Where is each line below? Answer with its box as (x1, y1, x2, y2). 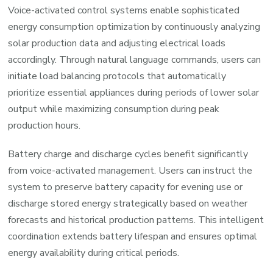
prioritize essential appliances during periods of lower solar (8, 85, 260, 99)
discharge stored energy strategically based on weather (8, 196, 248, 210)
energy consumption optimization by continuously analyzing (8, 19, 261, 34)
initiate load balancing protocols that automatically (8, 69, 227, 83)
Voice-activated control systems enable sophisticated (8, 3, 240, 17)
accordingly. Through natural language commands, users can (8, 52, 261, 66)
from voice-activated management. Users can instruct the (8, 163, 253, 177)
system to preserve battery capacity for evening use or (8, 180, 243, 194)
